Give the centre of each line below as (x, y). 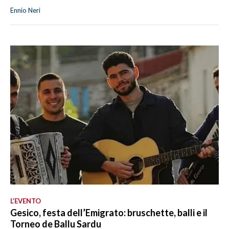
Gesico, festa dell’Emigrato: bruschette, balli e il (109, 212)
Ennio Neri (25, 10)
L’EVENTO (26, 201)
